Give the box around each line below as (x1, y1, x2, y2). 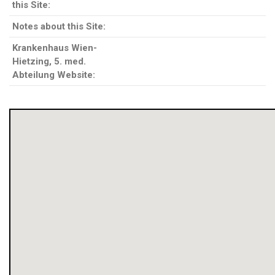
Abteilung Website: (12, 69, 95, 80)
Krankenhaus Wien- (12, 42, 97, 53)
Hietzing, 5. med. (12, 56, 86, 67)
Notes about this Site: (12, 21, 106, 32)
